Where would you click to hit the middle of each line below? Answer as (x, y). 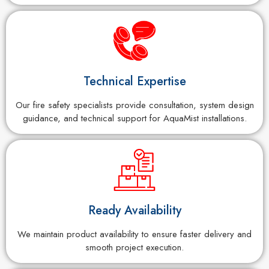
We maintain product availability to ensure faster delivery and (134, 234)
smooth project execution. (134, 247)
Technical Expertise (134, 81)
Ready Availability (134, 210)
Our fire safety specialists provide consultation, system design (134, 105)
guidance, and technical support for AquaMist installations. (134, 118)
